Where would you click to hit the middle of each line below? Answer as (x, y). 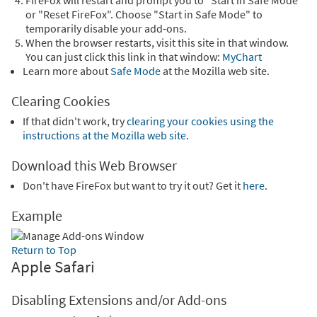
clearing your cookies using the (200, 121)
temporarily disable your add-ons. (106, 29)
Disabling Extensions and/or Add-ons (119, 300)
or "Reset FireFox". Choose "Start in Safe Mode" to (144, 15)
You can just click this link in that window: (124, 57)
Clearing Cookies (60, 102)
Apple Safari (53, 267)
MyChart (242, 57)
